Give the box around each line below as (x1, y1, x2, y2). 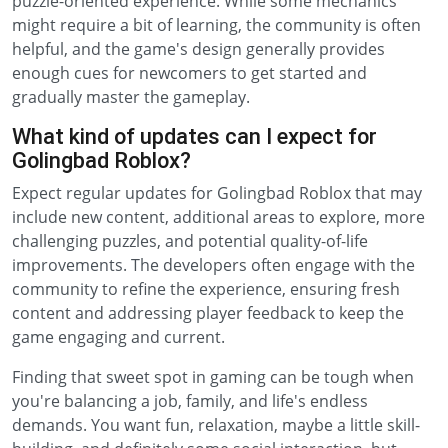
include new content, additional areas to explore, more (12, 206, 425, 228)
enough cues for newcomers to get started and (12, 62, 367, 84)
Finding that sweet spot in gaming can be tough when (12, 366, 414, 388)
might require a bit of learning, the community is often (12, 14, 421, 36)
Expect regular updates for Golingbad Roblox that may (12, 182, 422, 204)
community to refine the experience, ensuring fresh (12, 278, 400, 300)
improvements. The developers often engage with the (12, 254, 415, 276)
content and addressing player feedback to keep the (12, 302, 404, 324)
